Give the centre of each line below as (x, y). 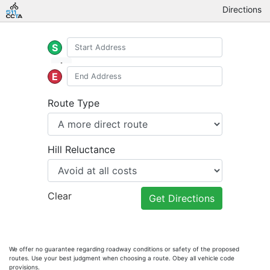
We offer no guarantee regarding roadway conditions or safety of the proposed (124, 249)
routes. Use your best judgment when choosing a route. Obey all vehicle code (122, 258)
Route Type (74, 103)
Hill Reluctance (81, 149)
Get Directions (182, 198)
